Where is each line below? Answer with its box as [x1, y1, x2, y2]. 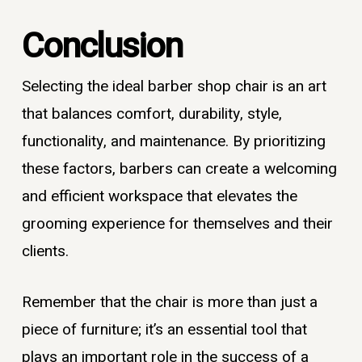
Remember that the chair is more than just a [21, 290, 318, 314]
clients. [21, 240, 69, 263]
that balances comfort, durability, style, [21, 103, 282, 126]
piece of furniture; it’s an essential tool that [21, 318, 307, 341]
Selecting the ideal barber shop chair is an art [21, 75, 326, 99]
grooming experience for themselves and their [21, 213, 333, 236]
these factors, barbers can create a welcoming [21, 158, 337, 181]
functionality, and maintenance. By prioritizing [21, 130, 326, 154]
